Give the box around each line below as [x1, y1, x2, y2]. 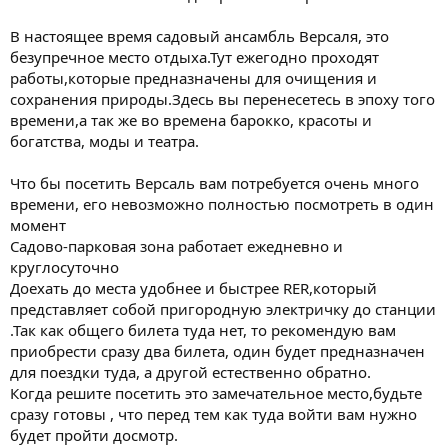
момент [10, 214, 66, 235]
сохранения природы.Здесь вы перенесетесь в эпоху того [10, 88, 435, 109]
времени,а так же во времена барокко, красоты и [10, 109, 372, 130]
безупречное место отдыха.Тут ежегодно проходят [10, 46, 379, 67]
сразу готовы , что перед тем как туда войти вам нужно [10, 403, 417, 424]
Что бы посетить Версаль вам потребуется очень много [10, 172, 419, 193]
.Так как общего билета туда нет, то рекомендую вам [10, 319, 396, 340]
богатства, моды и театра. [10, 130, 199, 151]
